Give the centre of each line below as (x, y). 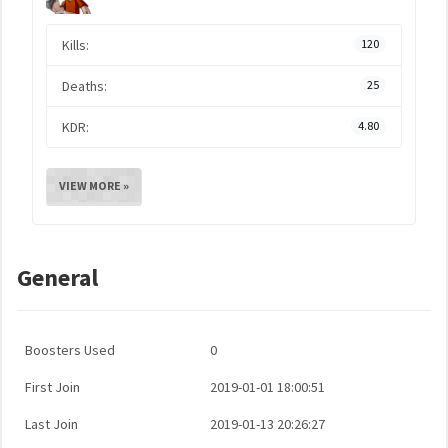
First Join (52, 387)
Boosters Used (70, 350)
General (57, 277)
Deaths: (84, 86)
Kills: (75, 45)
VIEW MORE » (94, 185)
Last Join (51, 424)
